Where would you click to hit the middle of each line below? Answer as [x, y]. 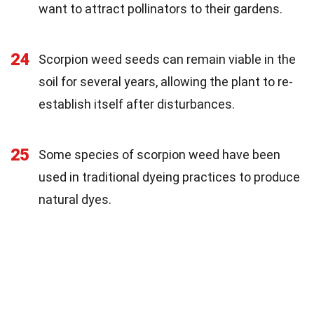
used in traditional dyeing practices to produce [169, 177]
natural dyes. [75, 199]
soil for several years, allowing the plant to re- [166, 81]
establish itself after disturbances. [137, 104]
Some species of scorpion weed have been [159, 154]
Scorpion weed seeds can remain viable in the [167, 59]
